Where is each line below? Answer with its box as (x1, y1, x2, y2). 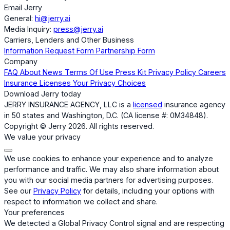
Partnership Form (96, 46, 155, 55)
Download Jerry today (4, 89, 81, 98)
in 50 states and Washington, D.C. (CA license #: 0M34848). (4, 110, 208, 120)
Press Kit (116, 67, 148, 76)
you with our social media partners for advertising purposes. (4, 175, 213, 184)
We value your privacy (4, 132, 81, 141)
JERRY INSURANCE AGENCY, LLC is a (4, 100, 133, 109)
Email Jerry (4, 3, 42, 12)
